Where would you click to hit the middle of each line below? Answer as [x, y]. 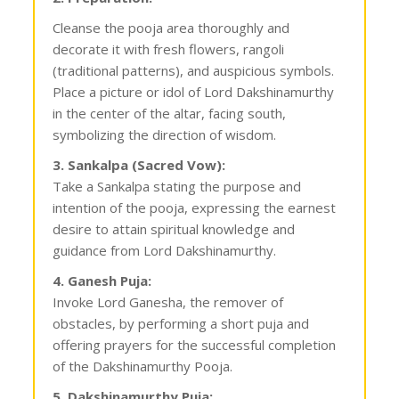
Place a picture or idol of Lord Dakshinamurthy [194, 91]
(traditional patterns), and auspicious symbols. [194, 70]
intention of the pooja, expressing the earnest [195, 207]
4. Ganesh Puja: [102, 280]
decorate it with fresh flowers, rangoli [169, 49]
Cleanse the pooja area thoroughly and [171, 27]
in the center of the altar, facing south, [170, 113]
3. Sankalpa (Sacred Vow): [139, 164]
